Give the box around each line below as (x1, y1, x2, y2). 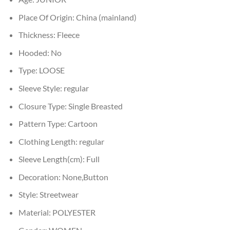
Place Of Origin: (18, 12, 76, 22)
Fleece (56, 30, 80, 40)
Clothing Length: (18, 136, 79, 146)
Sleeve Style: (18, 83, 64, 93)
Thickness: (18, 30, 57, 40)
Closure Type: (18, 101, 68, 111)
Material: (18, 207, 52, 218)
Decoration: (18, 171, 62, 182)
